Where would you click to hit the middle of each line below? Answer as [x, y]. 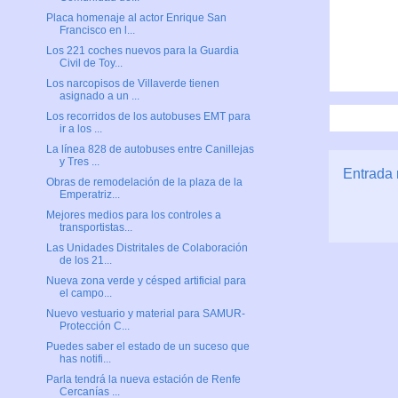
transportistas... [96, 228]
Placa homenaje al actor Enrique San [136, 18]
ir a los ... [80, 129]
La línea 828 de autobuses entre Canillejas [150, 150]
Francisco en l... [97, 31]
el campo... [85, 294]
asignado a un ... [99, 96]
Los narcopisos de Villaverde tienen [132, 84]
